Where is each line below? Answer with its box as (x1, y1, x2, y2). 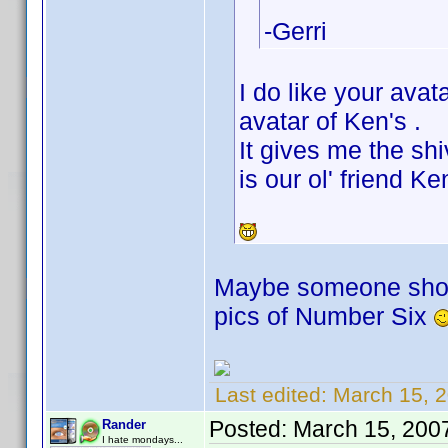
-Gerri (264, 17, 327, 45)
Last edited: (209, 383, 333, 406)
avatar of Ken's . (239, 107, 421, 135)
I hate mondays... (102, 434, 183, 445)
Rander (102, 417, 146, 432)
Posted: (209, 416, 293, 442)
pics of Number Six (214, 302, 434, 330)
